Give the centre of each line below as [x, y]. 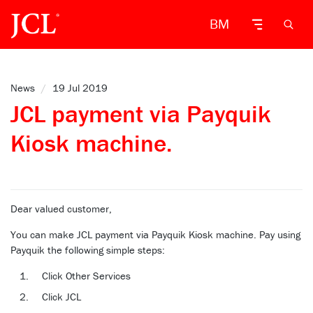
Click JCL [61, 297]
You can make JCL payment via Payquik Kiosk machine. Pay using [155, 234]
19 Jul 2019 [80, 88]
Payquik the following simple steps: [88, 250]
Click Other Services [86, 276]
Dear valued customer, [61, 209]
